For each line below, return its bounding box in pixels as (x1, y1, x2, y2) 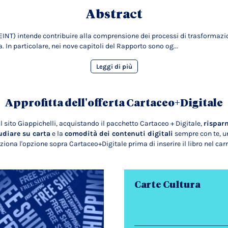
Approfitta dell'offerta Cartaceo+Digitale (5, 97, 223, 109)
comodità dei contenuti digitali (64, 129, 173, 138)
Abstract (85, 7, 142, 21)
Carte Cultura (134, 179, 201, 190)
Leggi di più (96, 63, 132, 70)
